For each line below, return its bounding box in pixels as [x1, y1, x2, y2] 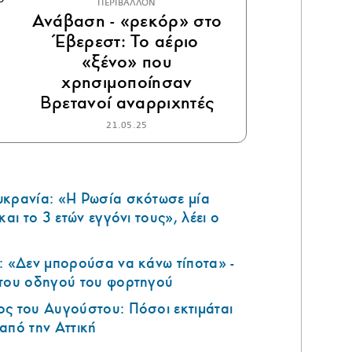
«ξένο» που [81, 50, 173, 74]
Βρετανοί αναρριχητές [39, 91, 214, 115]
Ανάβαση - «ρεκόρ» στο [31, 9, 222, 33]
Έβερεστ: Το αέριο [55, 30, 199, 53]
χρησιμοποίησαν [61, 71, 192, 94]
